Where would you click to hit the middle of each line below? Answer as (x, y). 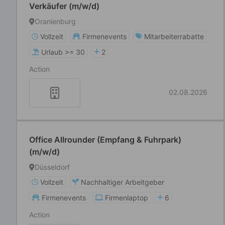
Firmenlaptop (127, 198)
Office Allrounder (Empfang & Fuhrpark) (105, 140)
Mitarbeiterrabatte (174, 36)
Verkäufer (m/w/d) (64, 6)
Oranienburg (55, 21)
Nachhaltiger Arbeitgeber (123, 182)
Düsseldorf (52, 167)
